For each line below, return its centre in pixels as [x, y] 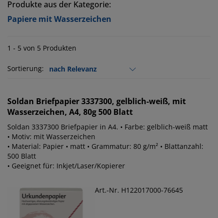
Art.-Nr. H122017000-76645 [139, 190]
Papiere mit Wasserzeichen [59, 19]
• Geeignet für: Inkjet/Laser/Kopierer [66, 166]
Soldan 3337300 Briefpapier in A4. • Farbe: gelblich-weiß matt [108, 127]
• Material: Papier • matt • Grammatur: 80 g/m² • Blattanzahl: [105, 146]
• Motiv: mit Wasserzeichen [51, 137]
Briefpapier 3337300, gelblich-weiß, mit [111, 101]
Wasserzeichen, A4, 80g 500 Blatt [70, 112]
